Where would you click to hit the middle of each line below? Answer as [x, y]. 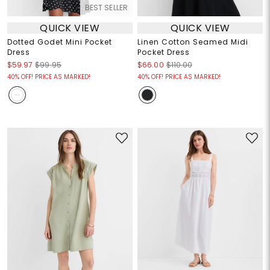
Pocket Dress [164, 52]
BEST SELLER [106, 8]
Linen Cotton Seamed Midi [193, 42]
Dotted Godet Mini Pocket [59, 42]
